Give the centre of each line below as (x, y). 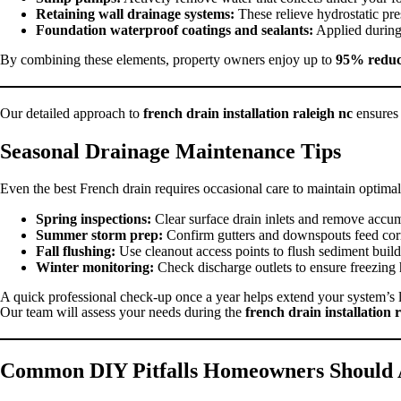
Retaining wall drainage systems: (135, 14)
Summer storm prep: (99, 235)
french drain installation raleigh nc (248, 114)
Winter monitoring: (95, 268)
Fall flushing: (76, 252)
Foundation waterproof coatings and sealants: (175, 30)
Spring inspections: (94, 219)
